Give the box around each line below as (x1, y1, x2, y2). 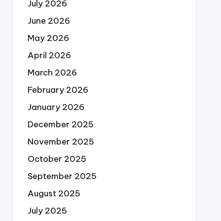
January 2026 (27, 102, 84, 112)
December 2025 (27, 119, 94, 130)
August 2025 (27, 188, 80, 199)
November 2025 (27, 136, 94, 147)
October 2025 (27, 153, 86, 164)
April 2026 (27, 50, 71, 61)
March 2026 (27, 67, 77, 78)
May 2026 (27, 33, 69, 43)
